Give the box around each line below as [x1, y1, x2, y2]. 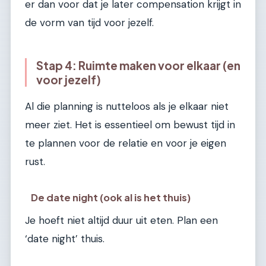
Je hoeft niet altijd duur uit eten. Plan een [25, 213, 218, 227]
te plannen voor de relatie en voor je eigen [25, 137, 226, 150]
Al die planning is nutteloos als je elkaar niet [25, 100, 229, 113]
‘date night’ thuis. [25, 232, 104, 245]
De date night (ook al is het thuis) [31, 191, 191, 204]
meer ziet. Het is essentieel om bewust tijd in [25, 118, 235, 132]
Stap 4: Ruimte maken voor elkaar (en [36, 58, 240, 73]
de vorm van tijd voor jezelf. [25, 16, 154, 30]
